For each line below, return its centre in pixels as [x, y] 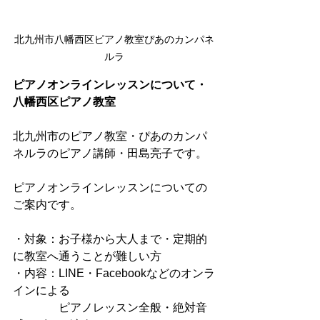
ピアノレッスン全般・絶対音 [110, 307]
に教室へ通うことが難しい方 [87, 256]
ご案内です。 [47, 205]
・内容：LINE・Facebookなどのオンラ [114, 273]
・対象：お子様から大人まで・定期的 [110, 239]
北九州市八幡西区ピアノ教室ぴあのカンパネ [114, 39]
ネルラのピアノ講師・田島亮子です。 [110, 153]
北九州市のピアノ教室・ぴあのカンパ [110, 136]
